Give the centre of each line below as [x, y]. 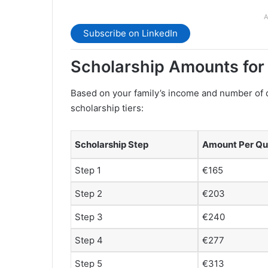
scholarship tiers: [107, 108]
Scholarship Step [112, 145]
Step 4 [89, 240]
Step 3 [89, 217]
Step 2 [89, 194]
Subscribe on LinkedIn [130, 33]
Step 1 [88, 170]
